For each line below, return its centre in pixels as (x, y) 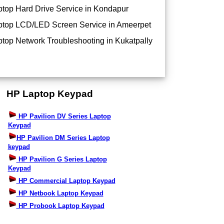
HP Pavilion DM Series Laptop (63, 138)
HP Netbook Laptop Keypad (60, 193)
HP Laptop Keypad (49, 93)
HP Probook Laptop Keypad (60, 206)
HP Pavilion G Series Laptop (61, 159)
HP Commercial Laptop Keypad (66, 181)
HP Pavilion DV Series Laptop (63, 116)
